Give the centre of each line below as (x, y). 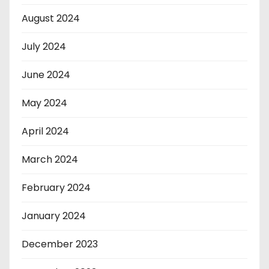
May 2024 (44, 103)
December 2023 (60, 244)
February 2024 (56, 188)
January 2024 (54, 216)
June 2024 (46, 75)
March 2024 (50, 159)
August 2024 (51, 18)
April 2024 (45, 131)
